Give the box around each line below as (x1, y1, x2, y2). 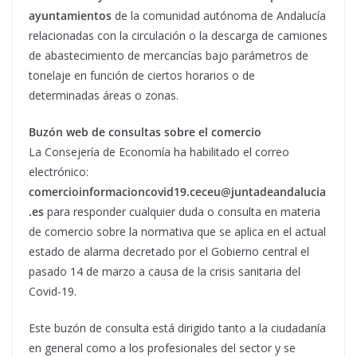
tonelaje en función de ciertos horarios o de (29, 68, 255, 84)
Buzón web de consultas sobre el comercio (29, 124, 261, 140)
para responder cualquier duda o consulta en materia (44, 204, 320, 220)
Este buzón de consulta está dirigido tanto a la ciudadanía (29, 320, 326, 336)
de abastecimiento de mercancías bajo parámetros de (29, 48, 308, 64)
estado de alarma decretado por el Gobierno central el (29, 244, 309, 260)
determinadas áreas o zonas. (29, 88, 178, 104)
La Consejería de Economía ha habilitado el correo (29, 144, 289, 160)
